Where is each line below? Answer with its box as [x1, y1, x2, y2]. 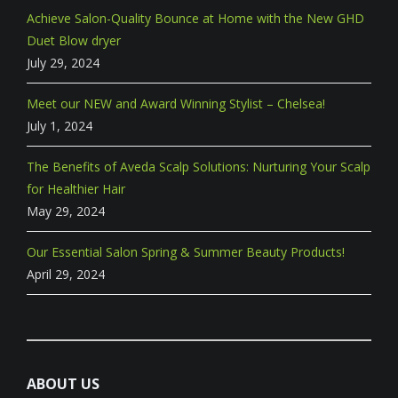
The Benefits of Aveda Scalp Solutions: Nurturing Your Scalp [27, 157, 370, 175]
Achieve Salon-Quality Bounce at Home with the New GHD [27, 9, 364, 27]
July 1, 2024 [27, 116, 92, 134]
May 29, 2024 [27, 202, 105, 219]
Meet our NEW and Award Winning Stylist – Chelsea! [27, 94, 325, 112]
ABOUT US [27, 373, 99, 394]
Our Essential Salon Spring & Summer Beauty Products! [27, 243, 345, 260]
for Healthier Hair [27, 179, 125, 197]
